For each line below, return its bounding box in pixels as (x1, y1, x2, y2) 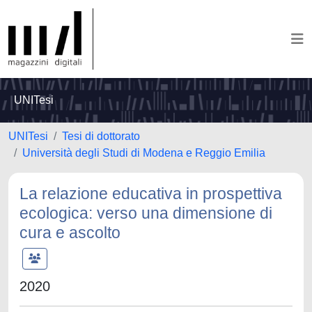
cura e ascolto (19, 224, 120, 242)
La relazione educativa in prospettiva (19, 185, 282, 203)
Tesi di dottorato (62, 130, 140, 142)
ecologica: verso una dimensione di (19, 204, 272, 222)
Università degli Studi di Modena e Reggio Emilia (22, 147, 265, 159)
